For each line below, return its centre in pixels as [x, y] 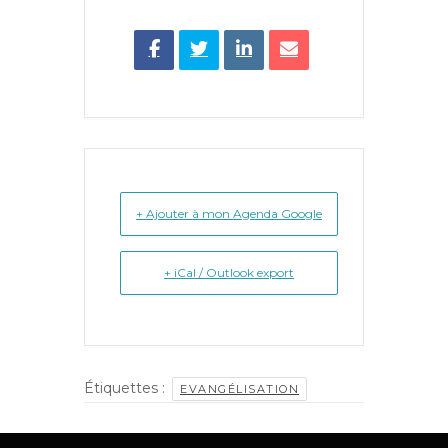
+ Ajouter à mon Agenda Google [229, 213]
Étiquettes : [126, 387]
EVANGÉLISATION [239, 388]
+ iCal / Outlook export [229, 272]
